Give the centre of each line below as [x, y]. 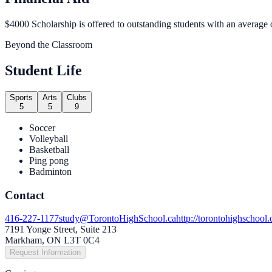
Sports [21, 97]
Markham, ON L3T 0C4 [52, 240]
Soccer [42, 127]
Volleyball [49, 138]
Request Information [45, 253]
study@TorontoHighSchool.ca [117, 219]
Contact [25, 195]
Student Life [43, 70]
